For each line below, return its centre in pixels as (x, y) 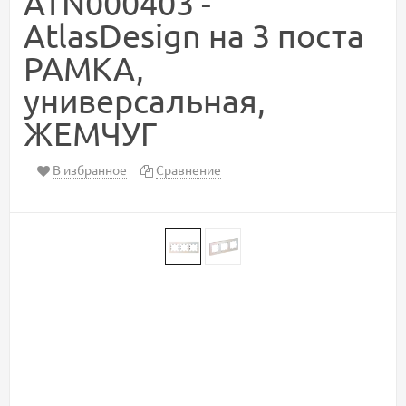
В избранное (90, 169)
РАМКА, (84, 67)
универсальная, (145, 100)
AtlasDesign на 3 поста (194, 34)
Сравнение (188, 169)
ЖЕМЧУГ (90, 132)
